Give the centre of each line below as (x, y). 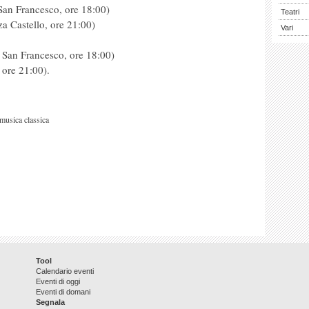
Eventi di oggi (58, 281)
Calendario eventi (65, 271)
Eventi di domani (63, 292)
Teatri (290, 12)
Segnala (50, 302)
